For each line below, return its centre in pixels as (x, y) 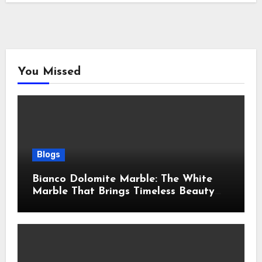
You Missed (49, 72)
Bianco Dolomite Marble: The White (122, 180)
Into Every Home (75, 204)
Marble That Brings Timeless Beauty (123, 192)
